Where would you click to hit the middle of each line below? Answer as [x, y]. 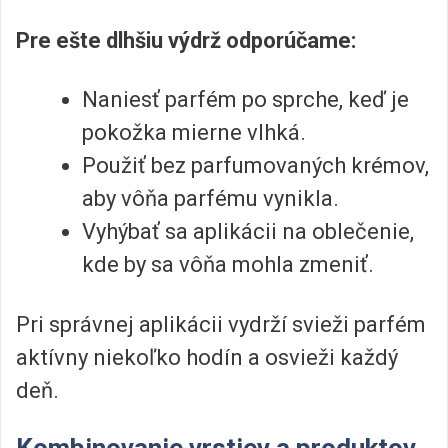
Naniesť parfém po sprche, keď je [245, 100]
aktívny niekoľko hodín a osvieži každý [207, 357]
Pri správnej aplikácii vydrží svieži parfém [221, 324]
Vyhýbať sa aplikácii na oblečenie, [248, 232]
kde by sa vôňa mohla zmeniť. [228, 265]
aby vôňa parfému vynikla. [210, 199]
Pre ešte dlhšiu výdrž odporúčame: [186, 40]
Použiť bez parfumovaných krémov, [255, 166]
